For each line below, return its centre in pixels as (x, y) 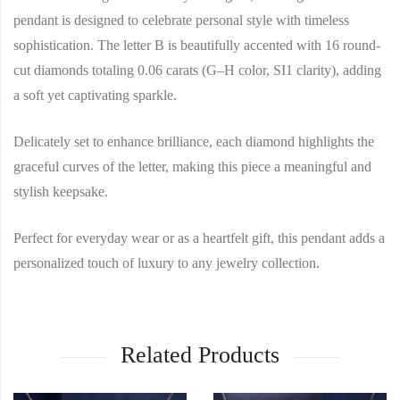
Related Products (200, 355)
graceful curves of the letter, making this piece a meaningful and (192, 167)
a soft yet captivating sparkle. (95, 96)
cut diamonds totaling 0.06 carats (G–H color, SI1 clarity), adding (197, 71)
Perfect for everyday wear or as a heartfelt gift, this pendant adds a (199, 238)
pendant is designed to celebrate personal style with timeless (181, 21)
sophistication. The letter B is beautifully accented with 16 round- (197, 46)
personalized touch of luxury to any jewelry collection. (167, 263)
